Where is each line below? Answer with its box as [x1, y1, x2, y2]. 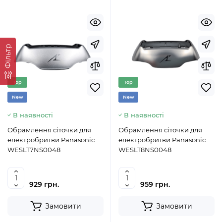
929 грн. [29, 180, 59, 189]
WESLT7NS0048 [7, 146, 60, 154]
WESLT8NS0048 [118, 146, 171, 154]
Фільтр [3, 44, 12, 68]
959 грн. [140, 180, 170, 189]
